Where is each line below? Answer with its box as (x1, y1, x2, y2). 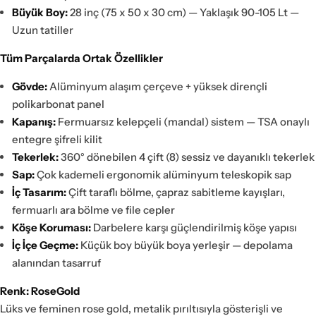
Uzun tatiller (12, 23, 73, 37)
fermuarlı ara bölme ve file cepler (12, 203, 175, 217)
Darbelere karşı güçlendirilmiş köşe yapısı (91, 221, 297, 234)
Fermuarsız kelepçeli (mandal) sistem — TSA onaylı (56, 115, 310, 128)
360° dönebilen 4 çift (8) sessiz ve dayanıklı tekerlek (59, 150, 315, 164)
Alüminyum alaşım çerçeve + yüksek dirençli (47, 80, 267, 93)
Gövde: (12, 80, 47, 93)
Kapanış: (12, 115, 56, 128)
